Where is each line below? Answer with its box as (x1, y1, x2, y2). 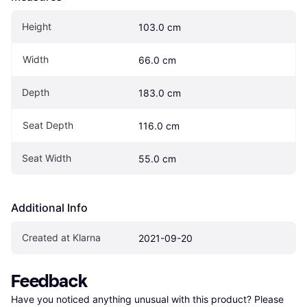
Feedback (11, 271, 88, 293)
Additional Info (11, 201, 88, 215)
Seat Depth (23, 119, 73, 132)
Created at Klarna (22, 232, 101, 244)
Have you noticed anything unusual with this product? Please (11, 293, 286, 306)
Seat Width (22, 152, 71, 164)
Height (22, 21, 51, 33)
